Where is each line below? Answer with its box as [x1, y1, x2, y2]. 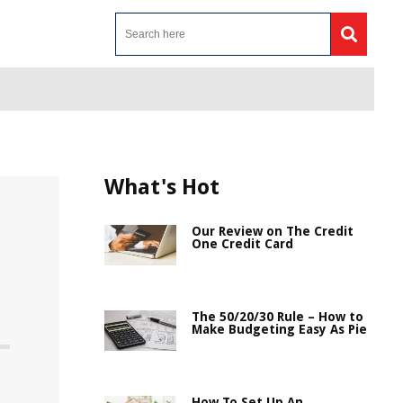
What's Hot [104, 175, 219, 200]
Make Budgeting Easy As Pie [192, 322, 367, 336]
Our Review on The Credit [192, 224, 354, 238]
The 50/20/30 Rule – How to [192, 309, 363, 324]
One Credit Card [192, 237, 293, 251]
